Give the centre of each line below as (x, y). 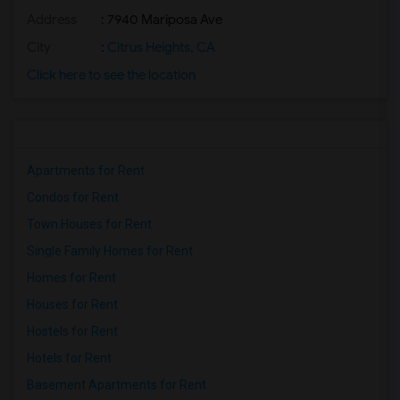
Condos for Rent (73, 197)
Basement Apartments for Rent (117, 385)
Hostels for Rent (72, 331)
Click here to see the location (111, 75)
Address (52, 20)
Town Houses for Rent (89, 224)
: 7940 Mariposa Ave (160, 20)
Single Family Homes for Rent (110, 251)
